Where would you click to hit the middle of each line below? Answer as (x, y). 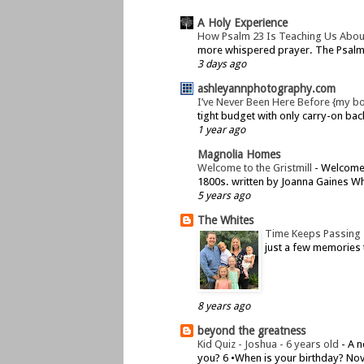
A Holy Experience (243, 22)
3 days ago (222, 63)
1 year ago (221, 129)
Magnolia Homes (239, 154)
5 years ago (224, 195)
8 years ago (224, 305)
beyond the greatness (251, 330)
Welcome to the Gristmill (256, 167)
